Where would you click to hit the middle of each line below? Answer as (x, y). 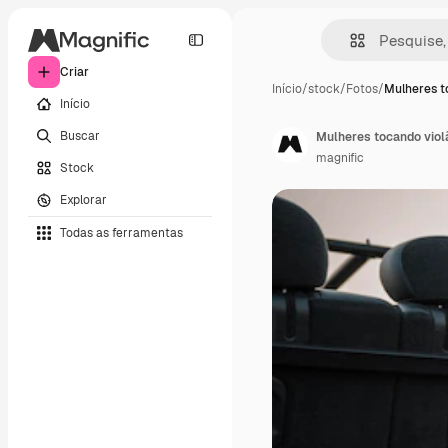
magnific (340, 158)
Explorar (83, 199)
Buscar (80, 135)
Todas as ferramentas (121, 232)
